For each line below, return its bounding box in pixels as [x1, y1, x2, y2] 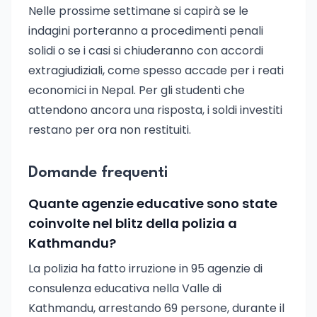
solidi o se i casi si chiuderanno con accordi [28, 42, 263, 59]
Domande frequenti [28, 165, 168, 180]
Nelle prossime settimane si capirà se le [28, 3, 248, 19]
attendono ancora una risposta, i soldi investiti [28, 102, 282, 118]
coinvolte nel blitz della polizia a [28, 214, 237, 232]
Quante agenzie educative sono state [28, 195, 277, 212]
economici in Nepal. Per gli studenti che [28, 82, 245, 98]
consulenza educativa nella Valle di [28, 280, 221, 296]
